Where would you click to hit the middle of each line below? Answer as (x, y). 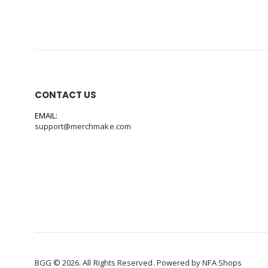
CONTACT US (66, 95)
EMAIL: (46, 115)
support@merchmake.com (83, 126)
